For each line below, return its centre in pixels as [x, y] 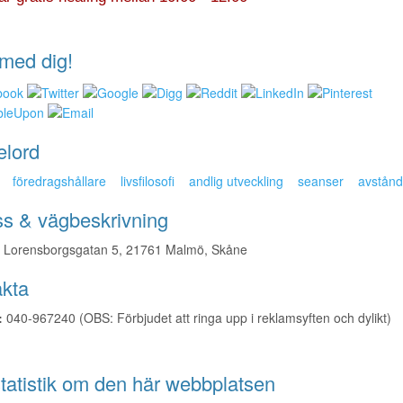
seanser [320, 180]
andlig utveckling [236, 180]
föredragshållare [59, 180]
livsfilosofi [147, 180]
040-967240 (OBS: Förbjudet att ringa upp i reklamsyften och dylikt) [197, 317]
